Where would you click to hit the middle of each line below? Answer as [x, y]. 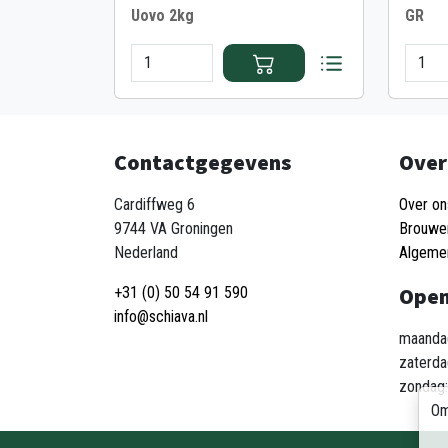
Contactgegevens [202, 162]
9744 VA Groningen [173, 228]
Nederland [146, 252]
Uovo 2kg [162, 15]
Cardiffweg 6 [154, 204]
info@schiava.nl [161, 316]
